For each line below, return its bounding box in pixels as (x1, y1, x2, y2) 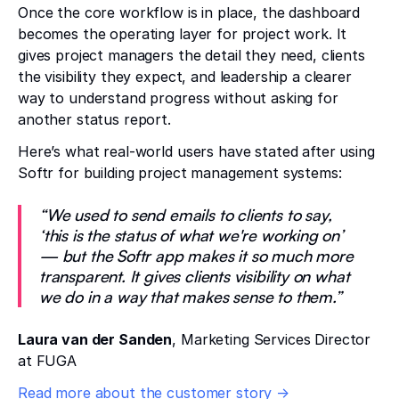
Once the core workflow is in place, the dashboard (18, 3, 361, 21)
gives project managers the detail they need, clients (18, 45, 365, 64)
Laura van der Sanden (18, 330, 173, 348)
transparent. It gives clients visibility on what (39, 265, 350, 286)
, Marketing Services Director (172, 330, 371, 348)
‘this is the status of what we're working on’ (39, 224, 344, 245)
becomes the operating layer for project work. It (18, 24, 347, 43)
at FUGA (18, 351, 77, 370)
